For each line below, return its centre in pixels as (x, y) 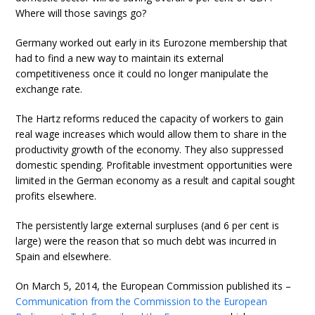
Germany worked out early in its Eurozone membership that (152, 43)
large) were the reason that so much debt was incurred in (146, 241)
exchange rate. (49, 89)
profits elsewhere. (56, 196)
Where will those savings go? (81, 13)
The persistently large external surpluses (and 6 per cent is (148, 225)
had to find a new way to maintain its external (120, 58)
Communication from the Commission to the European (142, 301)
